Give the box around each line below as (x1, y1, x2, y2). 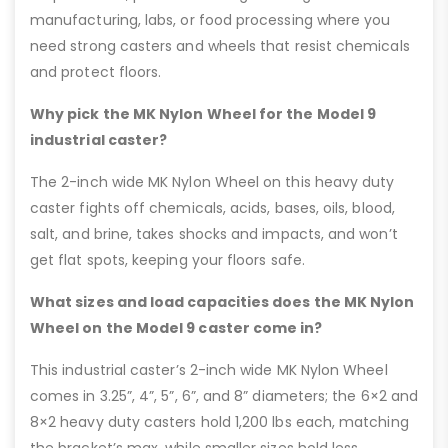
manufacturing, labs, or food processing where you (30, 10, 391, 30)
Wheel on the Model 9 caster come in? (30, 318, 323, 338)
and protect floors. (30, 62, 162, 82)
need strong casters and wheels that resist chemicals (30, 36, 410, 56)
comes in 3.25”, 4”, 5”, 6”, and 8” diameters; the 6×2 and (30, 386, 418, 406)
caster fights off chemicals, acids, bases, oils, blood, (30, 198, 395, 218)
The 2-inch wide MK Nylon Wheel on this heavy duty (30, 172, 395, 192)
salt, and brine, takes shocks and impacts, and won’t (30, 224, 398, 244)
